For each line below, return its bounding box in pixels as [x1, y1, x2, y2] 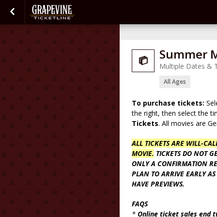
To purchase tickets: [132, 98, 204, 108]
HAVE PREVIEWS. [132, 179, 185, 188]
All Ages [164, 77, 186, 86]
